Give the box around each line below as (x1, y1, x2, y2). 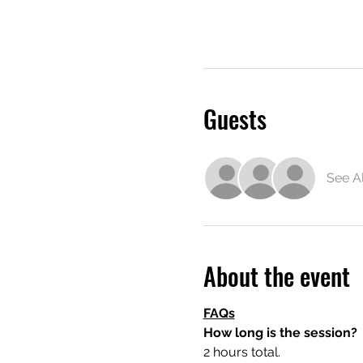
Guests (203, 100, 267, 137)
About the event (203, 257, 350, 294)
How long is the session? (203, 324, 357, 340)
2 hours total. (203, 344, 280, 360)
